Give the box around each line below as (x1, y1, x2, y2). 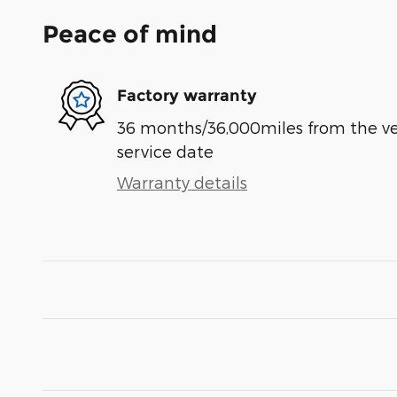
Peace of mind (43, 19, 217, 49)
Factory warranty (117, 86, 257, 106)
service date (117, 141, 214, 160)
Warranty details (117, 172, 247, 191)
